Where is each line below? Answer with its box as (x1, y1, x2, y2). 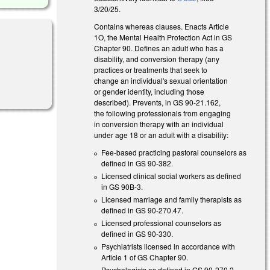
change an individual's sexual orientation (94, 75, 228, 86)
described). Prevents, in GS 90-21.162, (94, 96, 221, 107)
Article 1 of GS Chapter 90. (101, 251, 189, 262)
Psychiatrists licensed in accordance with (101, 240, 236, 251)
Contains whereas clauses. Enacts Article (94, 20, 230, 31)
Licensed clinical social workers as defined (101, 170, 242, 181)
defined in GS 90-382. (101, 157, 174, 168)
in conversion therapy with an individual (94, 118, 224, 129)
